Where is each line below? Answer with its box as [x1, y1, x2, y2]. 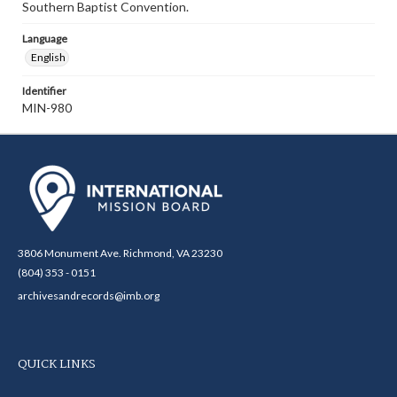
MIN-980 [22, 100, 72, 115]
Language [22, 32, 67, 45]
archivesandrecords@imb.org [18, 289, 160, 302]
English [31, 51, 66, 64]
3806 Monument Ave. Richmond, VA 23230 [18, 246, 222, 260]
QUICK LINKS [18, 354, 96, 374]
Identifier [22, 84, 66, 97]
